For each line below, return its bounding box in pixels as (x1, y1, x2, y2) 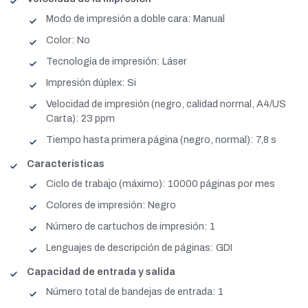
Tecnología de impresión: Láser (46, 56, 187, 67)
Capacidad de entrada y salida (27, 266, 175, 277)
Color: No (46, 34, 90, 45)
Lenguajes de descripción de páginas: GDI (46, 242, 232, 253)
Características (27, 158, 104, 169)
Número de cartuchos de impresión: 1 (46, 221, 215, 232)
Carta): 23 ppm (46, 113, 115, 124)
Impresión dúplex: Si (46, 77, 136, 88)
